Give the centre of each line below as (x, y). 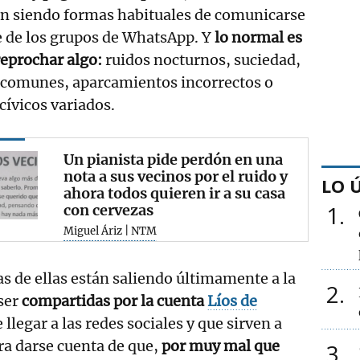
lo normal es (258, 37)
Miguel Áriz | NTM (110, 231)
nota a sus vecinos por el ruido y (176, 176)
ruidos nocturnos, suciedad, (201, 59)
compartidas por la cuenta (113, 301)
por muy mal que (221, 346)
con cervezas (109, 210)
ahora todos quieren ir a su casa (175, 193)
